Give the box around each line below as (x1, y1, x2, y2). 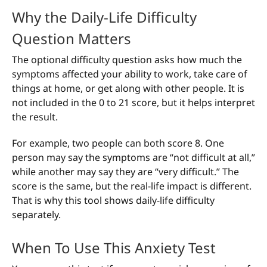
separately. (12, 207, 61, 221)
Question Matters (12, 29, 131, 49)
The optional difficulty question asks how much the (12, 52, 242, 66)
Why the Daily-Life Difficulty (12, 7, 197, 27)
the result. (12, 110, 58, 123)
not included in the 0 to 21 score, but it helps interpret (12, 95, 255, 109)
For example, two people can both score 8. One (12, 136, 224, 150)
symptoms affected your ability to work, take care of (12, 67, 247, 80)
